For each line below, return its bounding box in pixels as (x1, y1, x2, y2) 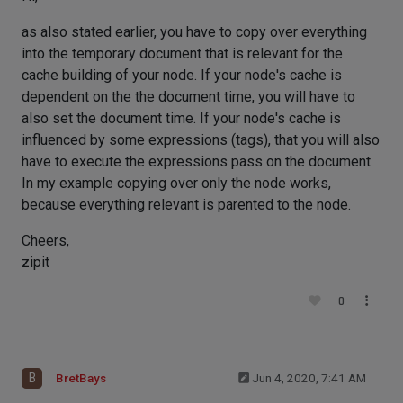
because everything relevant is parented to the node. (22, 196, 351, 213)
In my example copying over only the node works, (22, 175, 331, 192)
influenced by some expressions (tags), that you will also (22, 131, 380, 148)
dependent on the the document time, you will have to (22, 88, 355, 105)
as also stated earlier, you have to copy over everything (22, 23, 367, 40)
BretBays (56, 372, 106, 385)
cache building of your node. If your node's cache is (22, 67, 342, 84)
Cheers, (22, 232, 69, 249)
